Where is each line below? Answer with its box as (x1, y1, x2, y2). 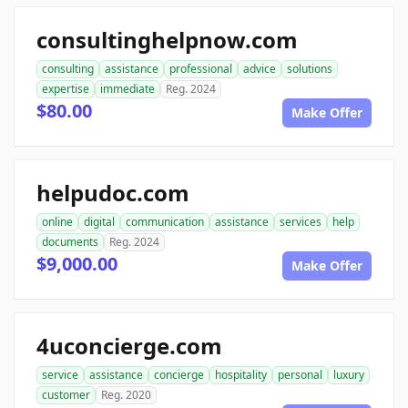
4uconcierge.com (36, 331, 222, 362)
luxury (333, 367, 364, 383)
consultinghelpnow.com (36, 25, 298, 56)
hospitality (215, 367, 267, 383)
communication (126, 214, 204, 230)
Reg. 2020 (101, 387, 151, 403)
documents (42, 234, 98, 250)
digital (84, 214, 115, 230)
